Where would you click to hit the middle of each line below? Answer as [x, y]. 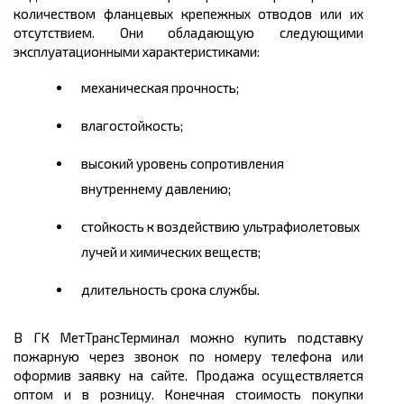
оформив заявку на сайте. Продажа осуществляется [188, 376]
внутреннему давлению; [156, 189]
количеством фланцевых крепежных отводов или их [188, 14]
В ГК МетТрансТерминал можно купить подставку [188, 338]
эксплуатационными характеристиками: [137, 52]
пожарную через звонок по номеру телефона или [188, 357]
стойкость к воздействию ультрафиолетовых [220, 227]
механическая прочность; [160, 88]
